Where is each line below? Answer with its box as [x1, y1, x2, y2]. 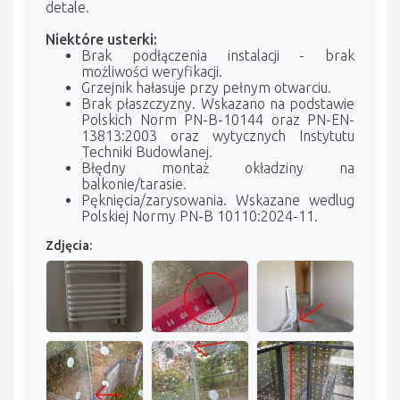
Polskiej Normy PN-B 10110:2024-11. [81, 208, 318, 225]
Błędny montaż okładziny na [81, 160, 354, 177]
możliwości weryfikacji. [81, 63, 222, 80]
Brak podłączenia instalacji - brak [81, 47, 354, 64]
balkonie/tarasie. [81, 176, 187, 193]
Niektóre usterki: [46, 31, 157, 48]
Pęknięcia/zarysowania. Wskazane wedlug [81, 192, 354, 209]
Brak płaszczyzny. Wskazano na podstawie [81, 96, 354, 112]
